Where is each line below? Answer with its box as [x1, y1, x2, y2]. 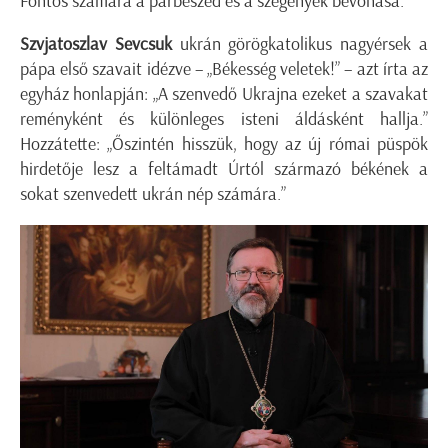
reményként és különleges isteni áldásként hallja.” [20, 107, 428, 130]
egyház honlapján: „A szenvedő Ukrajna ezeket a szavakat [20, 82, 428, 105]
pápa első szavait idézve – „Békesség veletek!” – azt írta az [20, 57, 428, 80]
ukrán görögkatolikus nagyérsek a [171, 32, 429, 55]
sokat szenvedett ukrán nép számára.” [20, 182, 286, 205]
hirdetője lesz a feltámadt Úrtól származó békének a [20, 157, 428, 180]
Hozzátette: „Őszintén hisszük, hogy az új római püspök [20, 132, 428, 155]
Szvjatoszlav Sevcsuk [20, 32, 172, 55]
